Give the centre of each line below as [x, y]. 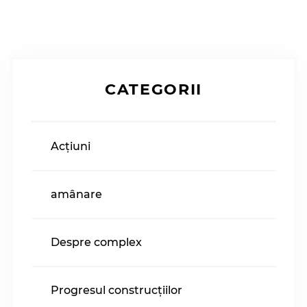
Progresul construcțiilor [116, 291]
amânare [76, 195]
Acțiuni [71, 146]
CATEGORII [153, 90]
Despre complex [96, 243]
